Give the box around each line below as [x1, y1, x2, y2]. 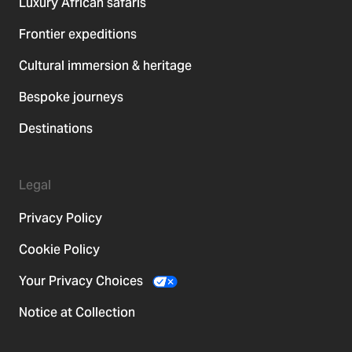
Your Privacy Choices [19, 273, 146, 290]
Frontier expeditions [19, 26, 137, 43]
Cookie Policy [19, 241, 100, 258]
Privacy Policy [19, 210, 102, 227]
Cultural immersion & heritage [19, 57, 192, 75]
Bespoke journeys [19, 89, 123, 106]
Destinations [19, 120, 93, 137]
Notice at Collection [19, 304, 135, 321]
